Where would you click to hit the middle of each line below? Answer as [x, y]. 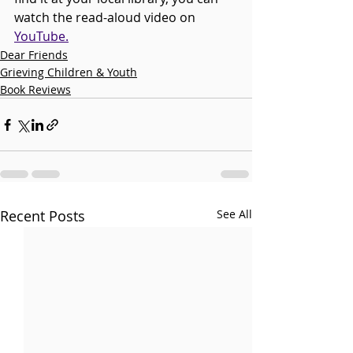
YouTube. [41, 37]
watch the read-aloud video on [106, 18]
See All [234, 214]
